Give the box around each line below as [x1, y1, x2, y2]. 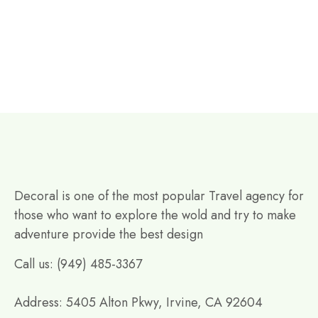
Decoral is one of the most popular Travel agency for [14, 186, 304, 205]
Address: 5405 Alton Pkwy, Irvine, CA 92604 [14, 292, 263, 312]
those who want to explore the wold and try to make [14, 205, 296, 224]
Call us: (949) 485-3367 [14, 254, 142, 273]
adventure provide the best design [14, 224, 203, 243]
